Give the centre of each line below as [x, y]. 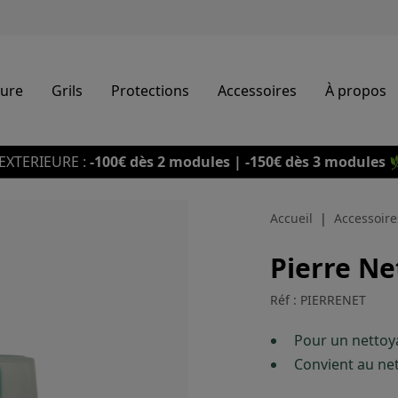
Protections [150, 91]
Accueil [291, 218]
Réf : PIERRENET [318, 300]
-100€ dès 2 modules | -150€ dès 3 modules [238, 162]
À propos [356, 91]
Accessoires [257, 91]
